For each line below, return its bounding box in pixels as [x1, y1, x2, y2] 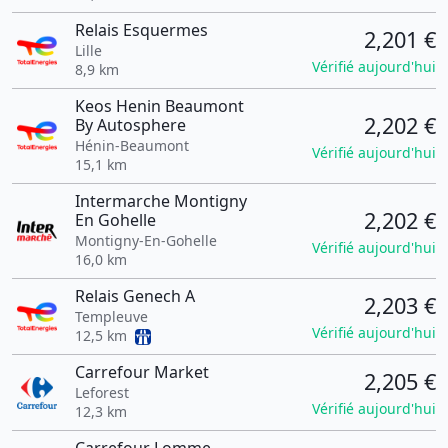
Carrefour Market [74, 361, 209, 383]
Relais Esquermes [74, 19, 208, 41]
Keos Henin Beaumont [74, 95, 244, 117]
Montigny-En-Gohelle [74, 231, 217, 250]
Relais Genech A [74, 285, 195, 307]
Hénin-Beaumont [74, 136, 189, 155]
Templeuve [74, 307, 148, 326]
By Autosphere [74, 114, 186, 136]
